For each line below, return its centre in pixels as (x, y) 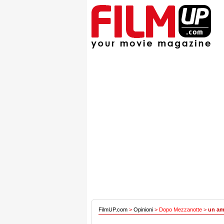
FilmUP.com (113, 209)
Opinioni (143, 209)
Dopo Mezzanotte (180, 209)
